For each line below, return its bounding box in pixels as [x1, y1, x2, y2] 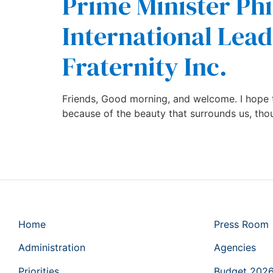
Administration [18, 241, 85, 254]
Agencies [214, 241, 256, 254]
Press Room [214, 218, 269, 230]
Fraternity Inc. [62, 49, 227, 85]
